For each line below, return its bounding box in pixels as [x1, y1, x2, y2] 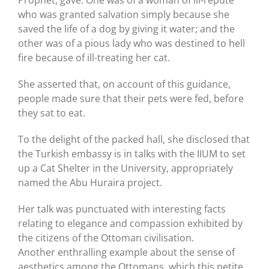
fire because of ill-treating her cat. [18, 50, 170, 64]
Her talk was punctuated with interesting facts [18, 202, 226, 216]
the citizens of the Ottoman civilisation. [18, 231, 194, 244]
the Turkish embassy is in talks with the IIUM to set [18, 147, 246, 160]
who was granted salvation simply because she [18, 7, 229, 21]
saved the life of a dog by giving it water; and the [18, 22, 235, 35]
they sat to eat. [18, 106, 85, 119]
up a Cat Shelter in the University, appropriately [18, 161, 233, 175]
